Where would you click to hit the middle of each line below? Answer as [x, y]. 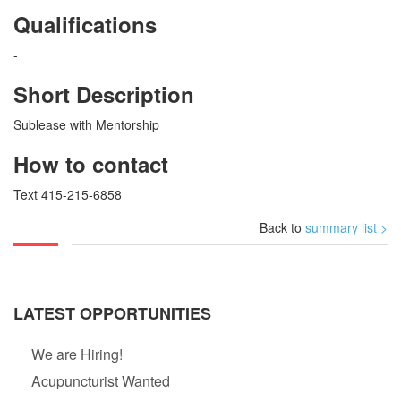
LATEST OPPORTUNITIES [112, 314]
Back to [282, 228]
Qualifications [85, 25]
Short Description [104, 94]
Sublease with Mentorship [86, 125]
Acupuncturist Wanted [101, 381]
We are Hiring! [77, 354]
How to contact [91, 164]
